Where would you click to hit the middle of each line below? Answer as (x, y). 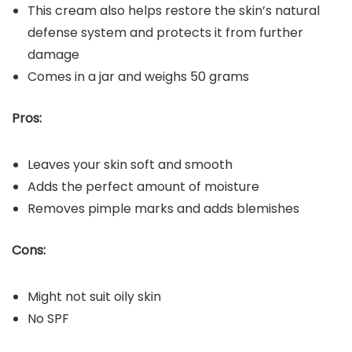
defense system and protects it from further (165, 33)
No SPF (48, 319)
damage (53, 55)
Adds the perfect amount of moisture (143, 187)
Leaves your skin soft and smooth (130, 165)
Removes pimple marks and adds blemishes (163, 209)
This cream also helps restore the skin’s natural (174, 11)
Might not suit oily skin (94, 297)
